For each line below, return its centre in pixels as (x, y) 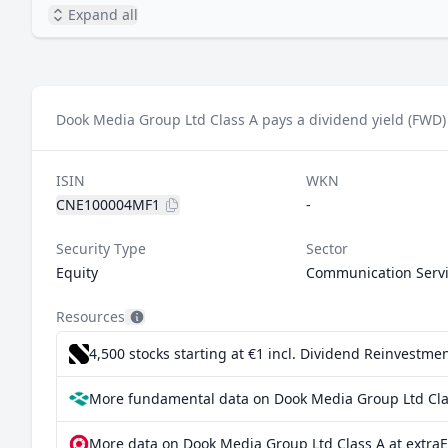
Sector (326, 248)
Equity (77, 272)
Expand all (103, 14)
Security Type (101, 248)
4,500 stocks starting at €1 (178, 353)
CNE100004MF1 (108, 204)
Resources (90, 316)
